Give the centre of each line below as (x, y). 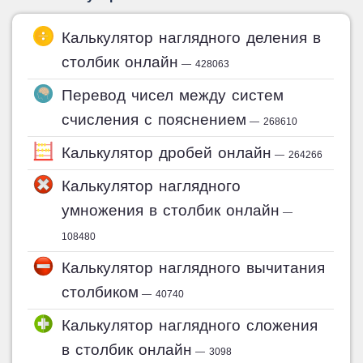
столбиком (100, 292)
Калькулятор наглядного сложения (190, 325)
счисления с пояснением (154, 120)
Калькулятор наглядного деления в (192, 38)
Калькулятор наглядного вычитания (194, 268)
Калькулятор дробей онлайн (167, 153)
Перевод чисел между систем (173, 95)
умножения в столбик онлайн (171, 210)
